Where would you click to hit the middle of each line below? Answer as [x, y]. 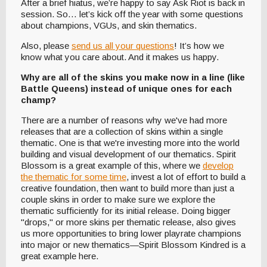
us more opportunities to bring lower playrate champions [131, 234]
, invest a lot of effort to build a [186, 177]
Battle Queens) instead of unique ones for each [126, 89]
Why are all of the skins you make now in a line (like [133, 77]
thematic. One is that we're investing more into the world [130, 143]
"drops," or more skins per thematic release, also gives [128, 222]
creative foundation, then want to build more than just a [128, 188]
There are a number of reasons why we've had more [124, 120]
